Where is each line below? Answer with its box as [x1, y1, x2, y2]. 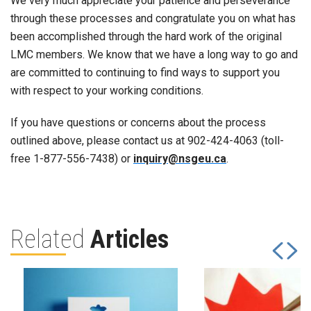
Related [10, 225, 90, 255]
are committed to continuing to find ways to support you [10, 66, 280, 80]
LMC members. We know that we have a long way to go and [10, 48, 298, 62]
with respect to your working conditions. [10, 84, 203, 98]
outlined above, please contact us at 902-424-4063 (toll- [10, 134, 284, 148]
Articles [90, 225, 169, 255]
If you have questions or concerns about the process [10, 116, 266, 130]
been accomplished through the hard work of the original [10, 30, 282, 44]
